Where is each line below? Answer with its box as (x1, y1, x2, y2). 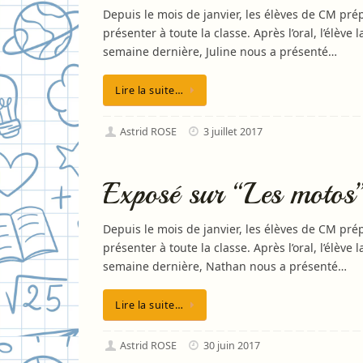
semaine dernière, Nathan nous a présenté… (103, 258, 347, 274)
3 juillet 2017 (203, 124, 263, 139)
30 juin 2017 (203, 338, 261, 352)
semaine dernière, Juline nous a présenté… (103, 44, 337, 60)
